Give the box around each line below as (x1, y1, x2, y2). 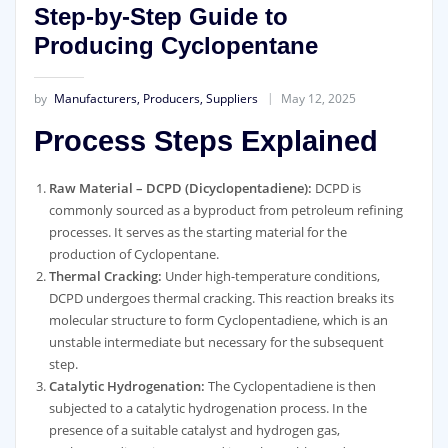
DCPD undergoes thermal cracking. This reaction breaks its (48, 288, 394, 307)
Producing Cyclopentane (33, 31, 318, 59)
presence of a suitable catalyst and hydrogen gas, (48, 420, 340, 439)
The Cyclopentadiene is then (204, 376, 376, 395)
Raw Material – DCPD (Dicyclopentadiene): (48, 178, 312, 197)
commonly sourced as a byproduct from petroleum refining (48, 200, 403, 219)
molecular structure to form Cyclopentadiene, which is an (48, 310, 388, 329)
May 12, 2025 (280, 90, 356, 108)
